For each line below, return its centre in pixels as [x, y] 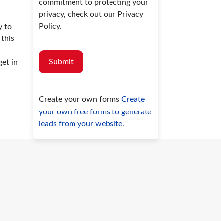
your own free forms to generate [95, 112]
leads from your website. [82, 124]
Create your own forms [80, 99]
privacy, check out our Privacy [91, 15]
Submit [61, 62]
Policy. [51, 26]
